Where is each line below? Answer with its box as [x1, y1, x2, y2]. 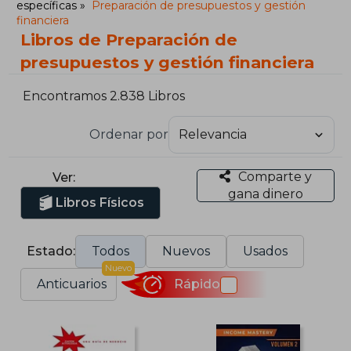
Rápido [173, 277, 220, 292]
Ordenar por [89, 126, 168, 142]
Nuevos [162, 243, 211, 259]
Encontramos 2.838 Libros [23, 89, 186, 104]
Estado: [27, 243, 76, 259]
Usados [243, 243, 288, 259]
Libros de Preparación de [20, 30, 238, 49]
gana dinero [227, 186, 303, 201]
